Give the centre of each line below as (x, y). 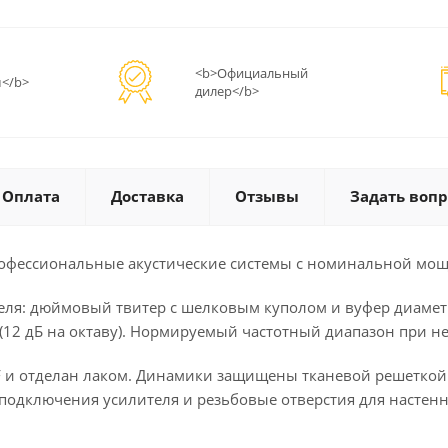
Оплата (31, 196)
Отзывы (267, 196)
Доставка (147, 196)
